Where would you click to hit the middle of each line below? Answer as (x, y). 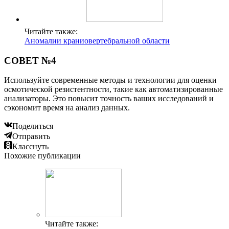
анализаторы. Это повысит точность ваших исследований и (109, 99)
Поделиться (33, 126)
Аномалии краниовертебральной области (97, 40)
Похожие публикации (42, 156)
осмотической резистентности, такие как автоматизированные (113, 89)
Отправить (31, 136)
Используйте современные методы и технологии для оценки (110, 80)
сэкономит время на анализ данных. (67, 108)
